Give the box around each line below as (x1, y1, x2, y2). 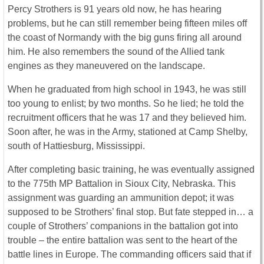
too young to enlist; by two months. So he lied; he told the (8, 98, 244, 109)
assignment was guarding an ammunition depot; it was (8, 193, 234, 203)
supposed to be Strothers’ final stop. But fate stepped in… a (8, 207, 253, 217)
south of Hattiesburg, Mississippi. (8, 141, 145, 151)
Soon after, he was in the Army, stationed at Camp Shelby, (8, 127, 247, 137)
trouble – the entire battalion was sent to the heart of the (8, 235, 237, 246)
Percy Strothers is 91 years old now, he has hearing (8, 4, 222, 15)
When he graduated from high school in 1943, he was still (8, 84, 246, 95)
